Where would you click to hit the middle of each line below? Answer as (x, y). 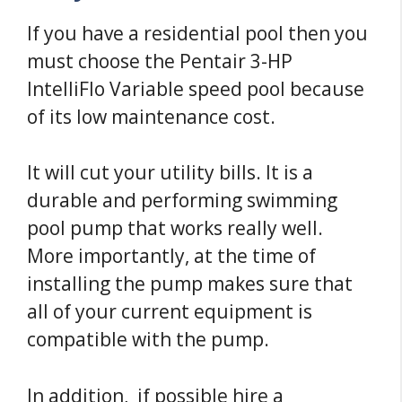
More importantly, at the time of (171, 256)
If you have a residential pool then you (197, 33)
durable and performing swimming (182, 201)
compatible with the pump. (148, 340)
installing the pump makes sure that (190, 284)
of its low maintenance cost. (151, 116)
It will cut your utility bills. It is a (170, 173)
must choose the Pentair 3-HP (160, 61)
